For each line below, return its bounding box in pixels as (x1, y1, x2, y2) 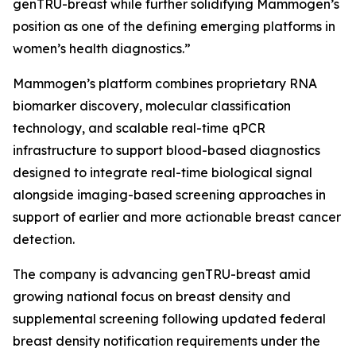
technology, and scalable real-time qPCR (13, 120, 265, 136)
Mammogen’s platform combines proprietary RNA (13, 75, 317, 91)
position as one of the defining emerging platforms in (13, 18, 335, 34)
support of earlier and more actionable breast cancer (13, 209, 341, 225)
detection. (13, 231, 75, 247)
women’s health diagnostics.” (13, 41, 191, 56)
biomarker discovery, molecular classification (13, 98, 291, 114)
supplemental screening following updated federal (13, 311, 326, 327)
